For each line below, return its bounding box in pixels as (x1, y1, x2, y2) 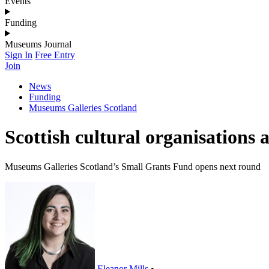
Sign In (5, 49, 32, 60)
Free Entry (35, 49, 75, 60)
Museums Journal (5, 38, 71, 49)
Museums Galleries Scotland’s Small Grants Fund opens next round (5, 161, 261, 172)
